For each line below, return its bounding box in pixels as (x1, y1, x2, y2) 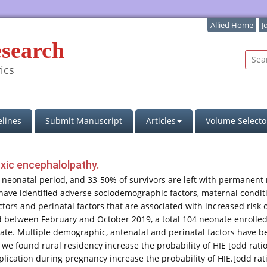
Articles (145, 115, 176, 126)
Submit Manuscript (45, 115, 122, 126)
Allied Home (210, 20, 253, 30)
